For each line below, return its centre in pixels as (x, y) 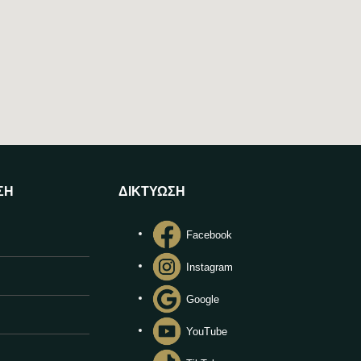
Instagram (209, 267)
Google (202, 299)
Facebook (209, 234)
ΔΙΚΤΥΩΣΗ (151, 191)
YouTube (206, 331)
